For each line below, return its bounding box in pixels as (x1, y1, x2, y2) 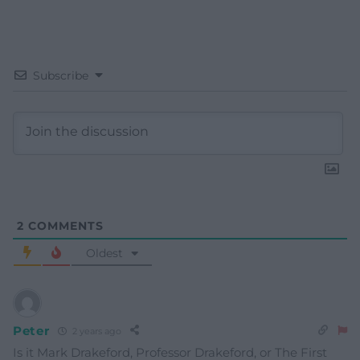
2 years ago (69, 325, 121, 337)
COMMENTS (24, 219, 104, 234)
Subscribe (33, 68, 88, 84)
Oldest (85, 246, 123, 261)
